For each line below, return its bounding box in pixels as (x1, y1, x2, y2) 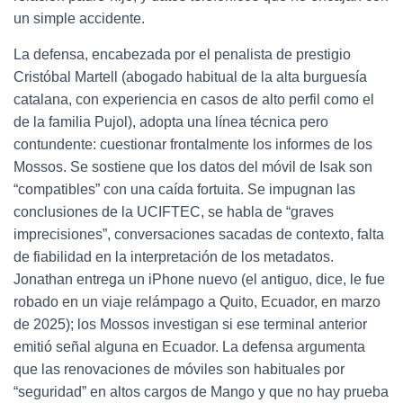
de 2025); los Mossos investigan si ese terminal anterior (13, 317, 367, 332)
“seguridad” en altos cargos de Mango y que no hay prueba (13, 384, 389, 399)
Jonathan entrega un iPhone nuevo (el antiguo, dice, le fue (13, 272, 385, 287)
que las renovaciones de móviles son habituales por (13, 362, 345, 377)
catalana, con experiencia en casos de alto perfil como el (13, 92, 374, 107)
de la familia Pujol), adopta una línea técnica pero (13, 114, 328, 130)
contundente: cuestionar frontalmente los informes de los (13, 137, 372, 152)
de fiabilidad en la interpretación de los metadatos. (13, 249, 334, 264)
